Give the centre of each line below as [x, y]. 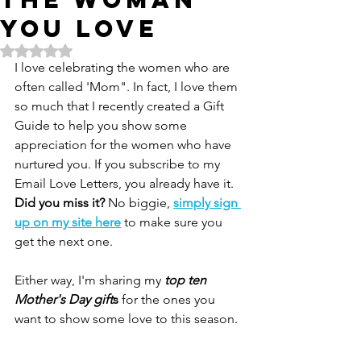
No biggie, [139, 202]
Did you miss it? [61, 202]
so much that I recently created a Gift [121, 106]
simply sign [207, 202]
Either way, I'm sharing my [89, 280]
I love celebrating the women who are [124, 67]
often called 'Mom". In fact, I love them [128, 86]
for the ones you [168, 299]
